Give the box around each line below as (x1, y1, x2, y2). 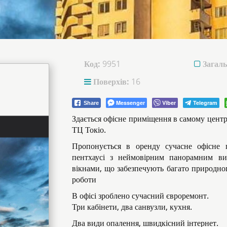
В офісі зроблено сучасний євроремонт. (71, 190, 209, 201)
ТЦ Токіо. (71, 124, 106, 135)
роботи (71, 173, 96, 185)
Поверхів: (91, 75, 129, 87)
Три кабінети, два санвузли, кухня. (71, 201, 192, 212)
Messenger (116, 98, 145, 106)
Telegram (193, 98, 217, 106)
